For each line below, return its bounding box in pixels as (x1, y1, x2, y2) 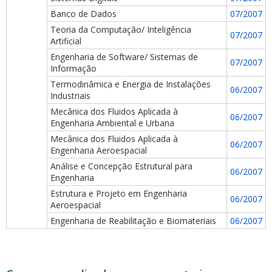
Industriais (50, 90, 90, 101)
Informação (50, 63, 97, 74)
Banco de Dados (50, 8, 117, 19)
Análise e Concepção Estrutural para (50, 160, 192, 172)
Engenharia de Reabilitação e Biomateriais (50, 215, 216, 226)
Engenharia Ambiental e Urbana (50, 117, 174, 129)
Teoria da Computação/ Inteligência (50, 24, 191, 35)
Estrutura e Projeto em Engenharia (50, 188, 187, 199)
